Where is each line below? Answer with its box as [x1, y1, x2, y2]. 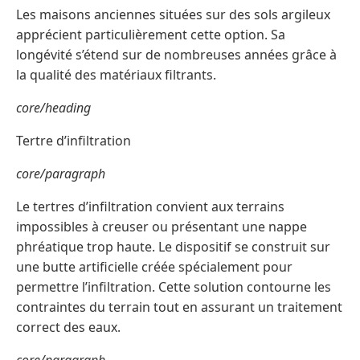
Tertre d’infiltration [16, 132, 131, 150]
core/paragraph [16, 165, 105, 183]
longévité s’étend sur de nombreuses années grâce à [16, 46, 337, 64]
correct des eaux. [16, 318, 121, 337]
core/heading [16, 99, 91, 117]
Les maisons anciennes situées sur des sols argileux [16, 6, 330, 24]
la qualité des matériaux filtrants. [16, 66, 216, 84]
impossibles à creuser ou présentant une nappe [16, 218, 307, 236]
